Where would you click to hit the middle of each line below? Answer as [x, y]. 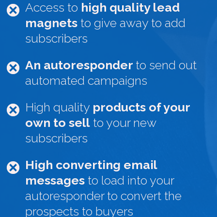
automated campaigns [86, 80]
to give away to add [132, 23]
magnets [51, 23]
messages [55, 180]
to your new [123, 122]
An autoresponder [80, 65]
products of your [141, 107]
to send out [166, 65]
